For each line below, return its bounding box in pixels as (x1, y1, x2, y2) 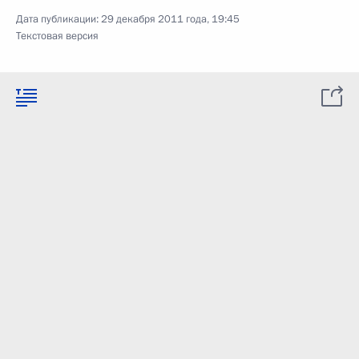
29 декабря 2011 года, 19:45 (101, 12, 240, 26)
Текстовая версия (16, 29, 99, 43)
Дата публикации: (16, 12, 101, 26)
